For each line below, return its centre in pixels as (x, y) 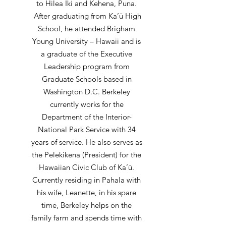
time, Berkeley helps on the (87, 205)
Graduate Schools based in (87, 79)
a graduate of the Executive (87, 54)
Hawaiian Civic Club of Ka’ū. (87, 167)
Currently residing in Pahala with (87, 180)
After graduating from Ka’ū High (87, 16)
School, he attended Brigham (87, 29)
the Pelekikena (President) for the (87, 155)
